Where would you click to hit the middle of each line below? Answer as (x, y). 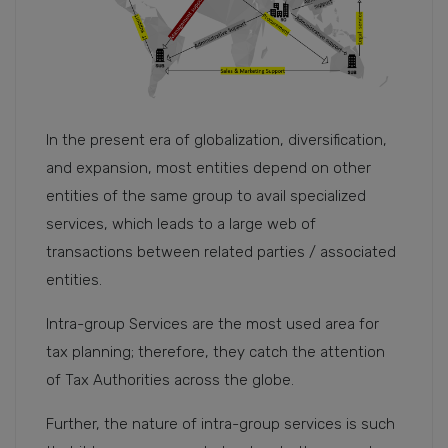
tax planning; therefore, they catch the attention (215, 351)
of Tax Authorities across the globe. (174, 379)
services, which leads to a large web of (181, 223)
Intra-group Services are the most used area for (212, 323)
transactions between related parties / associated (221, 251)
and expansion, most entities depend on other (208, 167)
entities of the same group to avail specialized (206, 195)
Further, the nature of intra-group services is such (220, 423)
